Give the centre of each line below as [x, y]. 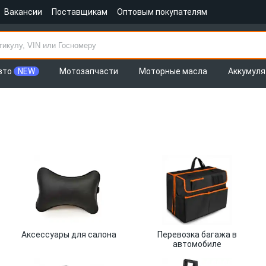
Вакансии [23, 12]
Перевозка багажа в [197, 235]
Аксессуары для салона [69, 235]
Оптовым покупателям [162, 12]
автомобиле [197, 244]
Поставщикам [80, 12]
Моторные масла [173, 71]
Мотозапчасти [89, 71]
